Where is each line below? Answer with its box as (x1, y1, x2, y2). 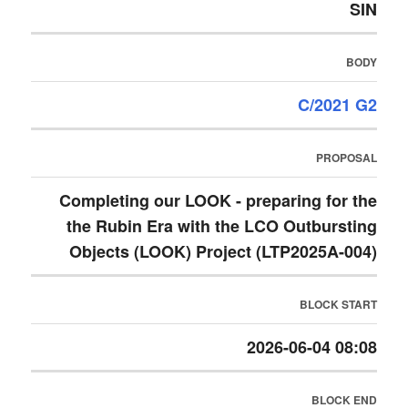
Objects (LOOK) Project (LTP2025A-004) (68, 240, 377, 263)
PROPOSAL (315, 149, 377, 166)
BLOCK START (299, 296, 377, 312)
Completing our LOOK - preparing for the (58, 189, 377, 212)
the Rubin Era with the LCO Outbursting (66, 214, 377, 238)
